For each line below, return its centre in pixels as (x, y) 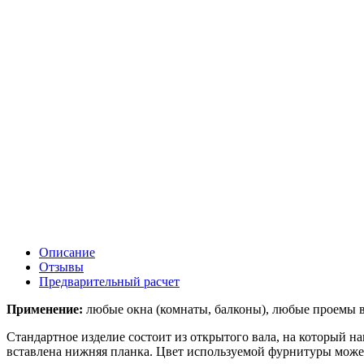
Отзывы (61, 266)
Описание (67, 252)
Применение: (45, 309)
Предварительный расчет (109, 281)
